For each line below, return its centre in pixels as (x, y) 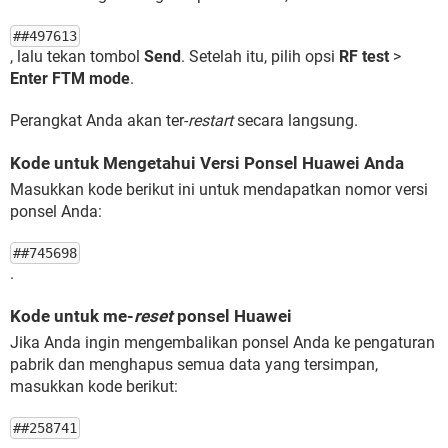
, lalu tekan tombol (77, 56)
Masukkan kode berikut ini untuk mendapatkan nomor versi (219, 189)
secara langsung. (295, 120)
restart (210, 120)
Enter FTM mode (70, 78)
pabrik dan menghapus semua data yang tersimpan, (194, 364)
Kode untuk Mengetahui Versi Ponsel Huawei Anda (207, 163)
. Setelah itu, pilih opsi (260, 56)
